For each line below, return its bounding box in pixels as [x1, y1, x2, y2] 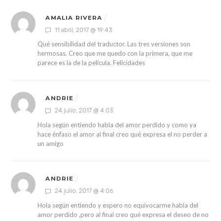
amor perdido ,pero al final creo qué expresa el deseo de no [37, 210, 209, 219]
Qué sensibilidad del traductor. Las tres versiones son [37, 40, 190, 48]
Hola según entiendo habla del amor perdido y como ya [37, 120, 196, 129]
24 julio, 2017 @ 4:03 [53, 107, 114, 114]
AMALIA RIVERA [45, 14, 103, 21]
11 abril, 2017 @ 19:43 [53, 26, 113, 34]
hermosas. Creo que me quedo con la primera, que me [37, 49, 192, 58]
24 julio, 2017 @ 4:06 [53, 187, 113, 195]
